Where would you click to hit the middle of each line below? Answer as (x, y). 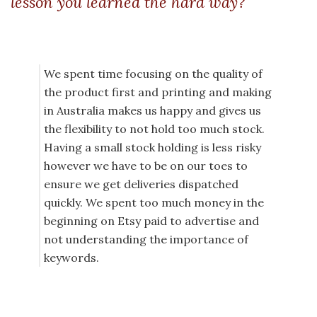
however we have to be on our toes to (146, 166)
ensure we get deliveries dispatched (141, 184)
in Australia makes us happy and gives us (152, 111)
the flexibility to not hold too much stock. (154, 129)
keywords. (71, 258)
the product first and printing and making (158, 92)
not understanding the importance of (146, 240)
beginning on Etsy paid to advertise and (151, 221)
